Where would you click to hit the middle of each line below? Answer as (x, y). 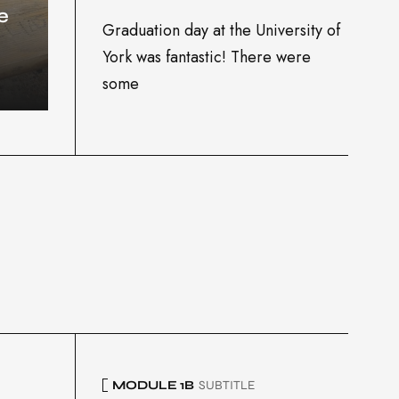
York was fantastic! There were (206, 57)
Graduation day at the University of (221, 31)
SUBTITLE (226, 385)
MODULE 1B (153, 385)
